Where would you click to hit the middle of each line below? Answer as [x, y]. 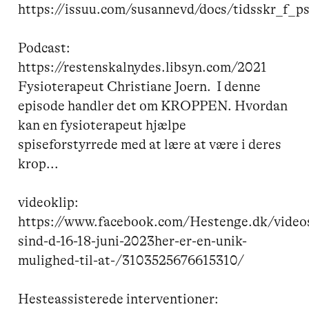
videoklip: [49, 202]
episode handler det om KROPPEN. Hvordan [154, 106]
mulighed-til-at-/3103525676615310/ [131, 260]
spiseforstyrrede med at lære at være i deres [151, 144]
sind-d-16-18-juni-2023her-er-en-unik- [133, 241]
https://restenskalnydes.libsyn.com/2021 [143, 67]
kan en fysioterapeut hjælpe [104, 125]
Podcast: [44, 48]
